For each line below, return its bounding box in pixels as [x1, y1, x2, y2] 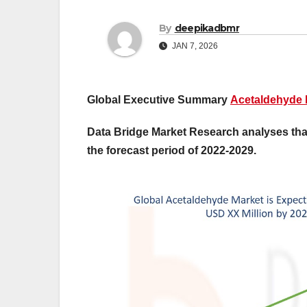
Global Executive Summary [87, 94, 230, 106]
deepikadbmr [174, 22, 239, 35]
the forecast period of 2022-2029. [87, 145, 256, 157]
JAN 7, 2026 [170, 41, 218, 51]
